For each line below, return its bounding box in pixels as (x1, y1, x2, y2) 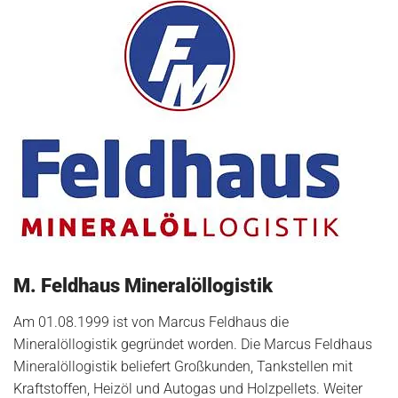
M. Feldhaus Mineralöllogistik (13, 275, 273, 298)
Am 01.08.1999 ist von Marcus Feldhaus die (13, 314, 289, 331)
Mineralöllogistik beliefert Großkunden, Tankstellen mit (13, 358, 353, 376)
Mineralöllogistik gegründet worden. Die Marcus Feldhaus (13, 336, 372, 354)
